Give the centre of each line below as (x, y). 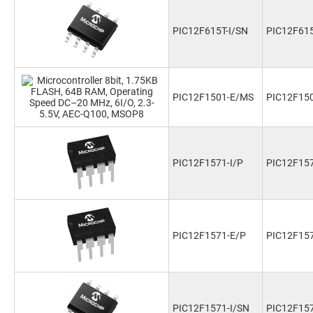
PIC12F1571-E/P (209, 235)
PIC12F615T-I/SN (210, 31)
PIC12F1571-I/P (208, 163)
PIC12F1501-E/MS (213, 97)
